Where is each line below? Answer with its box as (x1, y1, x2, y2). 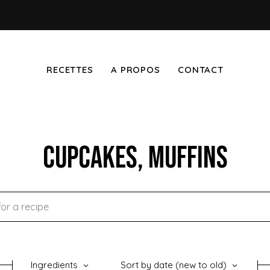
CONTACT (178, 64, 224, 76)
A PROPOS (111, 64, 160, 76)
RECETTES (46, 64, 93, 76)
